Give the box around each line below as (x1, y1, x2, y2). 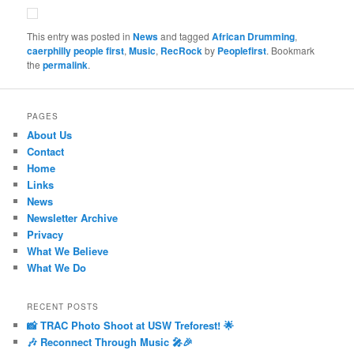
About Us (27, 126, 73, 142)
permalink (43, 57, 88, 72)
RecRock (160, 43, 203, 58)
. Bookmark (266, 43, 315, 57)
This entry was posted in (27, 28, 134, 43)
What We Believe (27, 243, 109, 258)
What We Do (27, 259, 87, 275)
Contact (27, 143, 65, 159)
